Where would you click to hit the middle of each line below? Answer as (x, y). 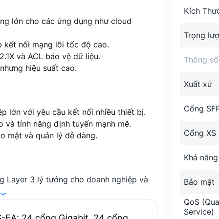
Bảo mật (199, 182)
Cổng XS (200, 133)
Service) (199, 212)
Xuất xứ (198, 84)
